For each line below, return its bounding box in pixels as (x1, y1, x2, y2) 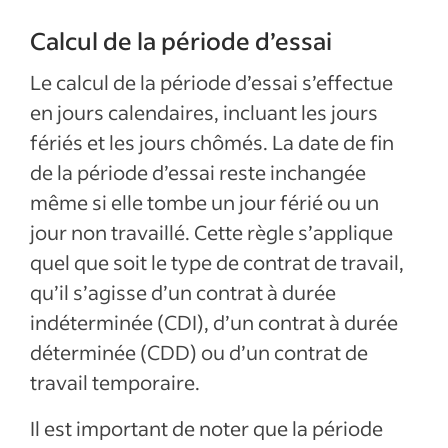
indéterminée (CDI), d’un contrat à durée (30, 309, 398, 335)
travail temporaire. (30, 369, 200, 395)
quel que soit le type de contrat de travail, (30, 249, 404, 275)
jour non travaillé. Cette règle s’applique (30, 219, 393, 245)
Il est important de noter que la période (30, 415, 383, 441)
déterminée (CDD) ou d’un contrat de (30, 339, 368, 365)
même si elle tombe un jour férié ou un (30, 189, 379, 215)
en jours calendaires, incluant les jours (30, 99, 378, 125)
